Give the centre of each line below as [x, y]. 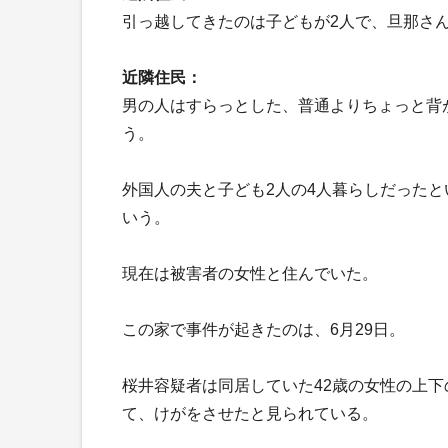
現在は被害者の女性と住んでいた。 [250, 273]
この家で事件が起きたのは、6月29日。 [263, 329]
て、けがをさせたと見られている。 [250, 413]
